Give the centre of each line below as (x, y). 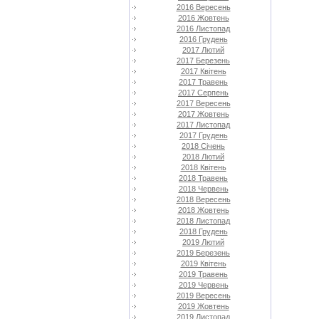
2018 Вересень (203, 199)
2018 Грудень (203, 231)
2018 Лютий (203, 157)
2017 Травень (203, 82)
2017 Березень (203, 61)
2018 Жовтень (203, 210)
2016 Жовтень (203, 18)
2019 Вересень (203, 296)
